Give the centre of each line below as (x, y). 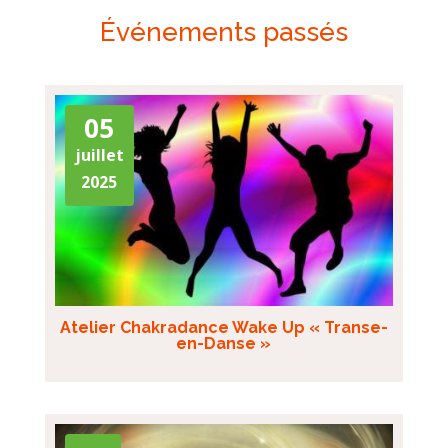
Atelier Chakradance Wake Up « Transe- (223, 328)
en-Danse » (224, 344)
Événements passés (223, 31)
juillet (99, 154)
